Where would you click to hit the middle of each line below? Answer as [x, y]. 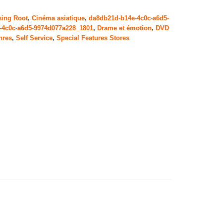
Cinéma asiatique [58, 18]
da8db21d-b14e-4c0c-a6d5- [129, 18]
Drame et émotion [124, 28]
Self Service [34, 38]
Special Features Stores [93, 38]
